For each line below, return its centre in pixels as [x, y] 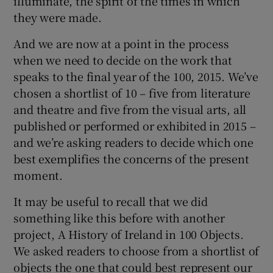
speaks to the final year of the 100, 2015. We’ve [136, 76]
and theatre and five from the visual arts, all [130, 109]
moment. [38, 175]
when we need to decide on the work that [123, 59]
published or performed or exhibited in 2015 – [135, 125]
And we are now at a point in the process [121, 43]
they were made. [58, 17]
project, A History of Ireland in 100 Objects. [129, 234]
